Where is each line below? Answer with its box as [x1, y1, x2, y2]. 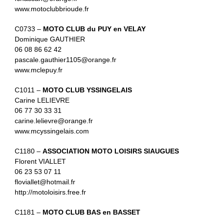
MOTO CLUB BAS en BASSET [43, 208, 140, 216]
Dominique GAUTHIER [15, 35, 85, 43]
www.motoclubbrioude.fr [15, 5, 89, 13]
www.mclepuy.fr [15, 66, 63, 74]
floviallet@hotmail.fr [15, 178, 75, 186]
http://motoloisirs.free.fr [15, 188, 86, 196]
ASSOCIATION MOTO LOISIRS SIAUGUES [43, 147, 179, 155]
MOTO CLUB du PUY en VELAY [43, 25, 146, 33]
